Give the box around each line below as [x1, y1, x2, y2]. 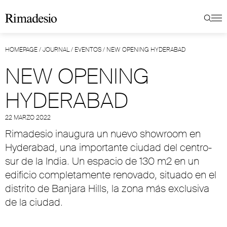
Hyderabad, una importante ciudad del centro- [5, 141, 212, 154]
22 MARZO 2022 [5, 113, 51, 122]
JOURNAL [43, 46, 69, 54]
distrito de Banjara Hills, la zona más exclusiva [5, 182, 209, 195]
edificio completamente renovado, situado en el [5, 168, 216, 181]
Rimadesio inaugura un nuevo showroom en [5, 127, 201, 140]
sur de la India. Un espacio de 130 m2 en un [5, 155, 199, 168]
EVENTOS [74, 46, 101, 54]
